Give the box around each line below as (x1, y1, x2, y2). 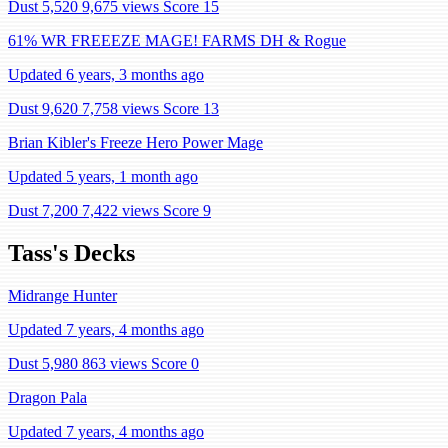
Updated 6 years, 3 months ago (8, 66, 204, 83)
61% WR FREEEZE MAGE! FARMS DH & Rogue (8, 32, 346, 49)
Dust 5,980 (8, 354, 78, 372)
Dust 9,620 (8, 100, 78, 117)
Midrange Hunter (8, 286, 117, 304)
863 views (82, 354, 147, 372)
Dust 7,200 (8, 202, 78, 219)
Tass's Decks (8, 239, 135, 266)
